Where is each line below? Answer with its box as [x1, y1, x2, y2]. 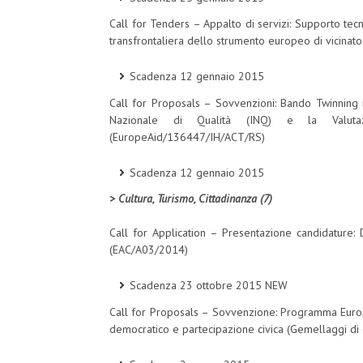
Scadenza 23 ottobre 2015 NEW [130, 278, 288, 293]
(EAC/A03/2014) [109, 242, 188, 258]
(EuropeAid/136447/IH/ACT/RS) [109, 129, 265, 144]
